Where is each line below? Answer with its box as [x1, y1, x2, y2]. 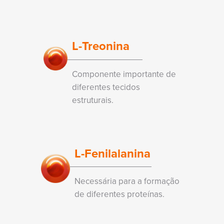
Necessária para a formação [74, 175, 179, 187]
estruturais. [72, 93, 113, 106]
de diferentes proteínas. [74, 188, 164, 200]
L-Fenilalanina [74, 144, 150, 162]
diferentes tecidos [72, 80, 140, 93]
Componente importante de [72, 67, 176, 80]
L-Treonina [72, 37, 129, 55]
